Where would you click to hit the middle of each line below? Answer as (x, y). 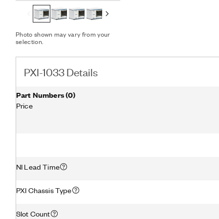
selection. (30, 41)
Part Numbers (40, 95)
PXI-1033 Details (61, 72)
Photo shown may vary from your (63, 34)
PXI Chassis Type (44, 190)
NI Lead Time (38, 166)
